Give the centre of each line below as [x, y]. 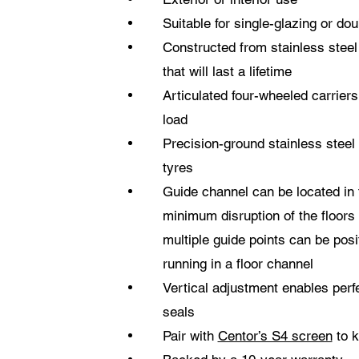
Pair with [190, 336]
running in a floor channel [238, 264]
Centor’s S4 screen [275, 336]
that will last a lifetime [227, 72]
